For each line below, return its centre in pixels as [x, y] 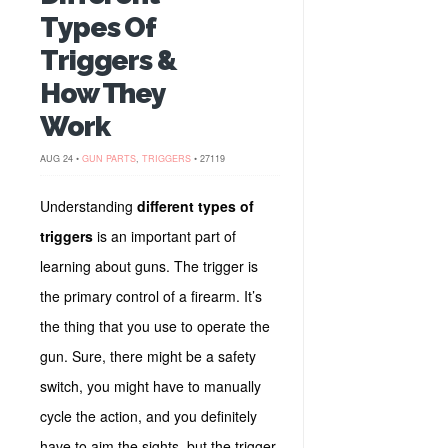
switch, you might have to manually [150, 386]
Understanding [88, 206]
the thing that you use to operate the [155, 326]
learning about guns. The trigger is [149, 266]
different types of [195, 206]
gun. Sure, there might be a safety [148, 356]
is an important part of [164, 236]
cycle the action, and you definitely [148, 416]
